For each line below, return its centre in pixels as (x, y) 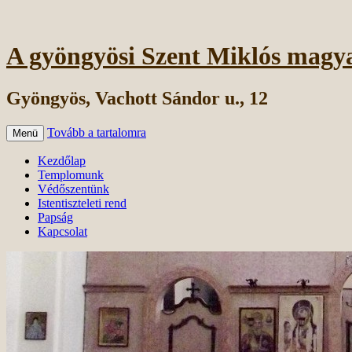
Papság (55, 217)
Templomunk (71, 174)
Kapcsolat (62, 231)
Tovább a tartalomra (97, 132)
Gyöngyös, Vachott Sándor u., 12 (137, 98)
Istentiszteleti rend (82, 203)
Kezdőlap (62, 160)
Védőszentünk (73, 189)
